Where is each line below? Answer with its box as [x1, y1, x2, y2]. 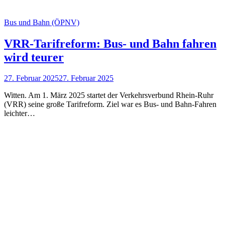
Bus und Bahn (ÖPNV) [4, 18, 79, 27]
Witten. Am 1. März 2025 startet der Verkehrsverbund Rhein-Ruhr [4, 91, 213, 100]
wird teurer [4, 50, 64, 64]
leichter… [4, 109, 35, 118]
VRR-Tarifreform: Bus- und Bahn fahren [4, 37, 216, 50]
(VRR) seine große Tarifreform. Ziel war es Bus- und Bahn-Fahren [4, 100, 216, 109]
